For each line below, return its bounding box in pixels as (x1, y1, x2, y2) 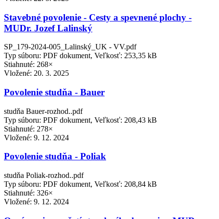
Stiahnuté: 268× (4, 60, 53, 69)
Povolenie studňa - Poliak (4, 151, 106, 162)
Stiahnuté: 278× (4, 124, 53, 133)
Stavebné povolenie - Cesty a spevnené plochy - (4, 12, 192, 22)
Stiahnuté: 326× (4, 189, 53, 197)
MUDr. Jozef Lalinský (4, 22, 92, 33)
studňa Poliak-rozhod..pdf (4, 171, 84, 180)
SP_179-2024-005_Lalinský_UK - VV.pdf (4, 43, 136, 51)
